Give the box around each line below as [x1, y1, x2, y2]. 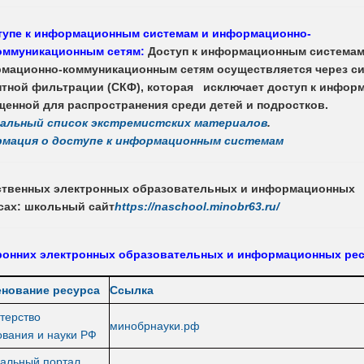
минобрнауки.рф [110, 318, 200, 332]
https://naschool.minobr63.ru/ [115, 199, 279, 213]
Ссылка [110, 283, 154, 297]
